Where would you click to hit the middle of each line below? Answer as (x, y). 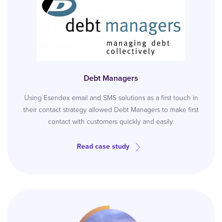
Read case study (103, 146)
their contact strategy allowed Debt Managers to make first (111, 110)
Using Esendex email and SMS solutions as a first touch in (111, 98)
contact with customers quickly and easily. (111, 122)
